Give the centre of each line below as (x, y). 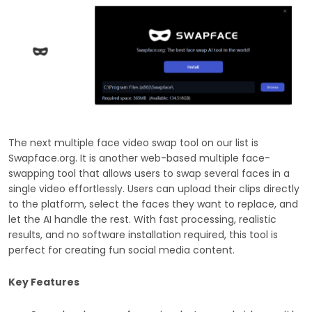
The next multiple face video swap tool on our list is (133, 142)
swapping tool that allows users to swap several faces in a (149, 173)
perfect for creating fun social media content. (122, 250)
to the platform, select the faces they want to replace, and (153, 204)
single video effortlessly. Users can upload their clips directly (154, 188)
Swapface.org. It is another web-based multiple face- (139, 158)
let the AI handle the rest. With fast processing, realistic (142, 219)
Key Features (44, 282)
